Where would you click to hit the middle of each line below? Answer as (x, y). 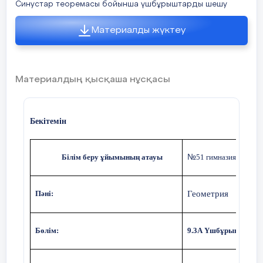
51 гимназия (216, 157)
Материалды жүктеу (139, 31)
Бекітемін (48, 121)
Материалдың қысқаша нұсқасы (93, 80)
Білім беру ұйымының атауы (112, 157)
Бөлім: (47, 230)
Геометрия (208, 194)
